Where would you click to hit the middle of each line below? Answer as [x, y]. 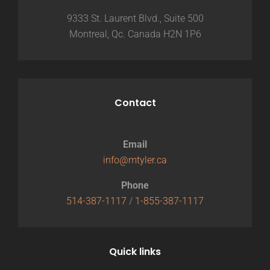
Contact [135, 103]
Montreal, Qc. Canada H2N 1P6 [135, 34]
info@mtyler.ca [135, 160]
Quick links [135, 252]
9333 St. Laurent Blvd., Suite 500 [135, 18]
